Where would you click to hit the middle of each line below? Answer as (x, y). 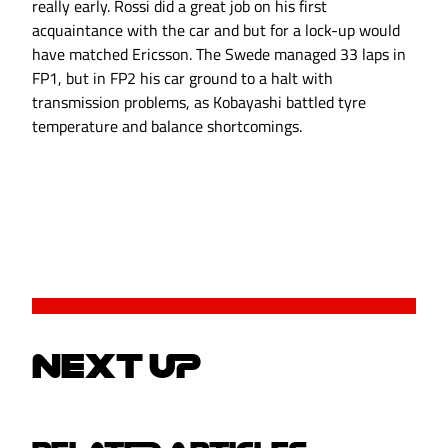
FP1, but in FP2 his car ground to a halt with (182, 78)
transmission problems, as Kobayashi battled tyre (199, 102)
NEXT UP (116, 365)
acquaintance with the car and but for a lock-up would (216, 30)
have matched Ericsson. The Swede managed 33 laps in (219, 54)
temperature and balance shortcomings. (167, 126)
